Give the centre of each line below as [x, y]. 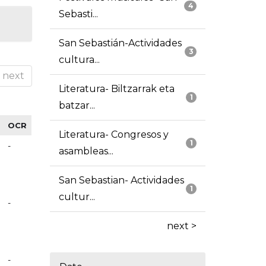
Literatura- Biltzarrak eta [116, 89]
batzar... [77, 106]
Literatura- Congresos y [113, 135]
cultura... [79, 60]
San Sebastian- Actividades [121, 180]
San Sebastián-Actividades [120, 43]
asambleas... [86, 151]
